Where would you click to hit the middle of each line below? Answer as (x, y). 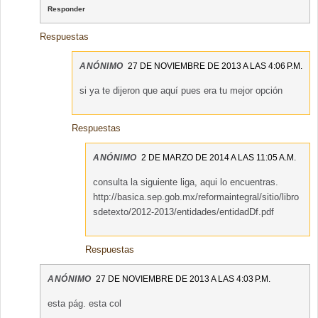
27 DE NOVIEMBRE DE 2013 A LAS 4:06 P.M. (215, 66)
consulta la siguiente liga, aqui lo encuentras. (186, 182)
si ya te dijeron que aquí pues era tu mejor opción (181, 91)
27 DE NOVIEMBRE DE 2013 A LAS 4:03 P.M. (183, 279)
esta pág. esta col (84, 304)
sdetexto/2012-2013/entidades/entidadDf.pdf (184, 212)
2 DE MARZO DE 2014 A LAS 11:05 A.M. (218, 158)
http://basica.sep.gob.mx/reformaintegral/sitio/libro (196, 197)
